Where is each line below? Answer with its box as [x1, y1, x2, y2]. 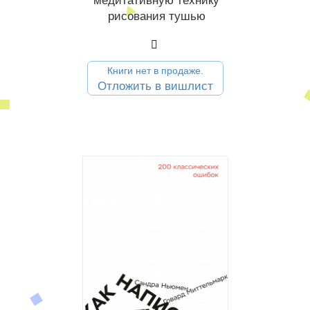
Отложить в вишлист [98, 79, 213, 93]
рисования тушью [107, 9, 206, 23]
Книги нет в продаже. [107, 64, 203, 76]
